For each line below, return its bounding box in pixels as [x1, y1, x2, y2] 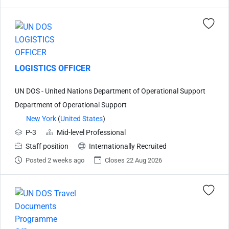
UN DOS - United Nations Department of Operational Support [15, 86, 205, 96]
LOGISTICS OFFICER [15, 63, 90, 73]
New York [26, 114, 56, 123]
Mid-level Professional [57, 128, 126, 137]
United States [60, 114, 103, 123]
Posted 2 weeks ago [26, 156, 84, 164]
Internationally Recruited [89, 142, 167, 151]
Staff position [26, 142, 68, 151]
